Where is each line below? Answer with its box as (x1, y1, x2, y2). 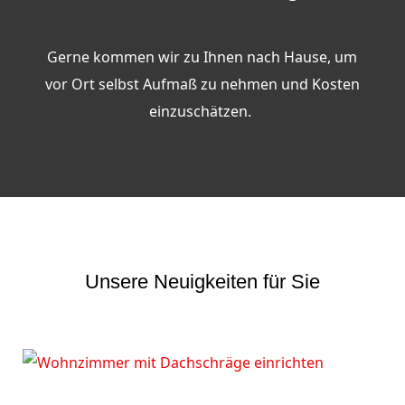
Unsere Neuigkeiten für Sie (84, 270, 320, 293)
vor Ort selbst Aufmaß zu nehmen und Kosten (44, 74, 360, 94)
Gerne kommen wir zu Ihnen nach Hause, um (47, 47, 358, 67)
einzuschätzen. (149, 101, 256, 121)
